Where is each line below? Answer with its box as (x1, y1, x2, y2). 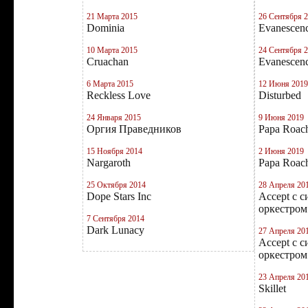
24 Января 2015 (87, 113, 141, 122)
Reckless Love (87, 89, 151, 101)
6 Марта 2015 (87, 79, 133, 89)
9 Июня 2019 (258, 113, 304, 122)
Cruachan (87, 56, 129, 67)
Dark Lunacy (87, 224, 144, 236)
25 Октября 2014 (87, 180, 146, 190)
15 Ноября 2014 (87, 146, 142, 156)
